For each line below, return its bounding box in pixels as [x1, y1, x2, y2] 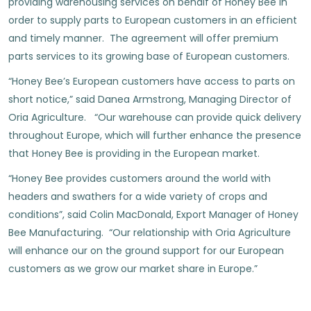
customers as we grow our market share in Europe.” [8, 262, 258, 276]
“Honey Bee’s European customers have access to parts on [8, 74, 295, 88]
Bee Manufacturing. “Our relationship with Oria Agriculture [8, 226, 291, 239]
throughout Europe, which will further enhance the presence [8, 128, 301, 142]
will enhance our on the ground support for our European [8, 244, 284, 258]
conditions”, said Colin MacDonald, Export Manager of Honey [8, 208, 299, 221]
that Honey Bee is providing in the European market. [8, 146, 260, 160]
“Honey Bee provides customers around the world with [8, 171, 271, 185]
